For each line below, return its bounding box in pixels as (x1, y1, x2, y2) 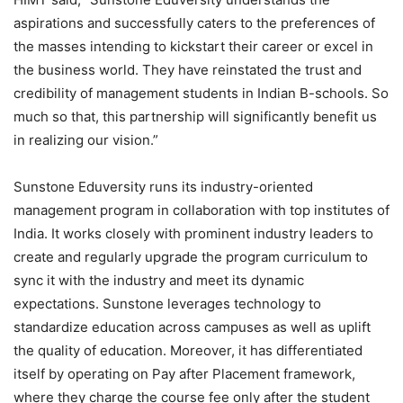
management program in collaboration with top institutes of (13, 201, 390, 219)
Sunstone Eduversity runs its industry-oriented (13, 178, 313, 196)
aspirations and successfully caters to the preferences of (13, 14, 375, 32)
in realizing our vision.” (13, 131, 158, 149)
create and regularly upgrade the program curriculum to (13, 248, 368, 266)
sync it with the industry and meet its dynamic (13, 272, 304, 290)
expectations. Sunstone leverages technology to (13, 295, 321, 313)
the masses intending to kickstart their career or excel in (13, 38, 373, 56)
